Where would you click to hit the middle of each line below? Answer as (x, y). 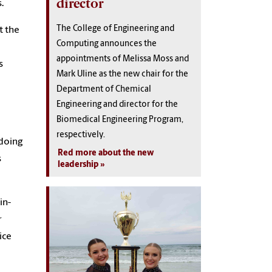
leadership (78, 165)
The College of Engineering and (115, 29)
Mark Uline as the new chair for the (122, 74)
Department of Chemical (104, 89)
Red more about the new (106, 153)
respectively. (81, 135)
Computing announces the (107, 44)
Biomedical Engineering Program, (120, 120)
